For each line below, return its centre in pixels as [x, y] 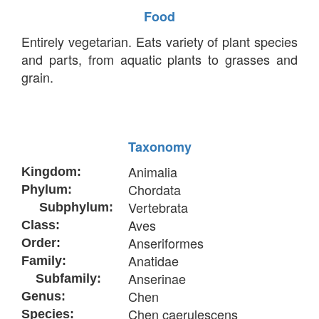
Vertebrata [158, 207]
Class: [41, 225]
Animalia [153, 171]
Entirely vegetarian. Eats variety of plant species [159, 41]
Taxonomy [159, 146]
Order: [41, 242]
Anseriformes [166, 242]
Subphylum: [67, 207]
